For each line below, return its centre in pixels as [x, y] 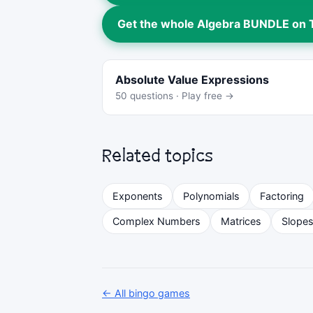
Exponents [137, 196]
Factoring [282, 196]
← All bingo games [146, 293]
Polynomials [211, 196]
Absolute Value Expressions [192, 79]
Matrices [241, 221]
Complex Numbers [156, 221]
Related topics [158, 156]
